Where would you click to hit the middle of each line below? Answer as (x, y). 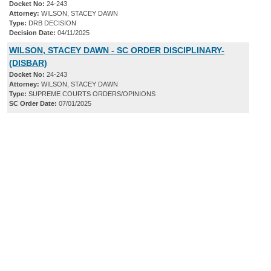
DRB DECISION (51, 23)
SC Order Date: (33, 104)
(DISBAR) (28, 63)
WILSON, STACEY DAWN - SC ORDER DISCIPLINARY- (117, 51)
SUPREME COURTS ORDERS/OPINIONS (91, 94)
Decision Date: (32, 33)
